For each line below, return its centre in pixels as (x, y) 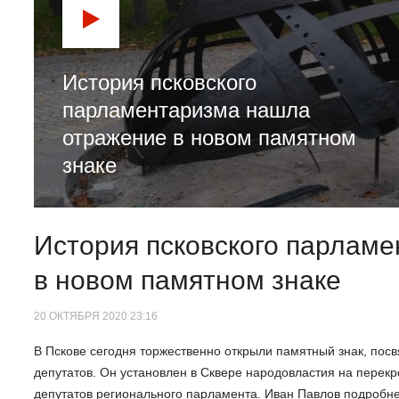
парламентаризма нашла (186, 110)
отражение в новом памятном (209, 137)
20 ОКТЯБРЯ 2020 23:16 (96, 317)
